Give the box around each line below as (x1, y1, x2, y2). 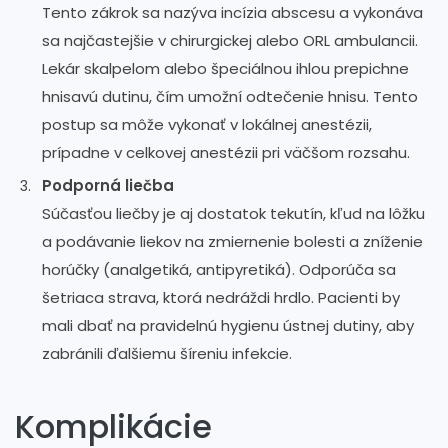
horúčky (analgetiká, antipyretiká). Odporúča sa (42, 258, 396, 280)
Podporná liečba (42, 174, 174, 196)
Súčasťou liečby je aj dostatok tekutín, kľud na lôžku (42, 202, 425, 224)
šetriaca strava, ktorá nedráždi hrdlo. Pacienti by (42, 286, 400, 308)
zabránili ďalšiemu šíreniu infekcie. (42, 342, 292, 364)
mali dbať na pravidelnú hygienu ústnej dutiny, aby (42, 314, 414, 336)
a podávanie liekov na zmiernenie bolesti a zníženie (42, 230, 423, 252)
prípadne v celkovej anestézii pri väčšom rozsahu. (42, 141, 410, 163)
